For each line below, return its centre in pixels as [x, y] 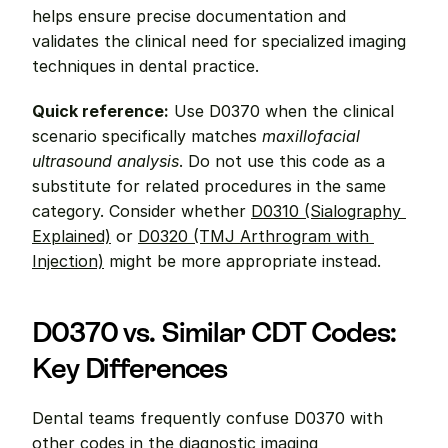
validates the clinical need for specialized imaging [219, 41]
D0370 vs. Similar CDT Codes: [214, 332]
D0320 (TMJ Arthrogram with [253, 236]
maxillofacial [311, 136]
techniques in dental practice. [145, 66]
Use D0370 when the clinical [281, 111]
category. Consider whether [141, 211]
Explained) [71, 236]
